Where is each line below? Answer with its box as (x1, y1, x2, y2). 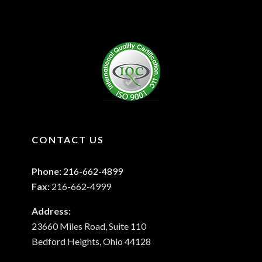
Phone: (32, 166, 63, 177)
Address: (32, 205, 71, 217)
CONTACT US (32, 134, 104, 146)
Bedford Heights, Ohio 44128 (32, 236, 151, 247)
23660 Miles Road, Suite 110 (32, 220, 146, 232)
